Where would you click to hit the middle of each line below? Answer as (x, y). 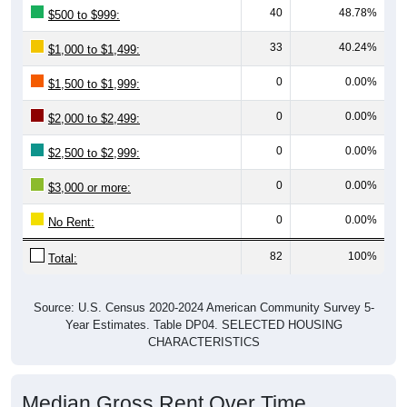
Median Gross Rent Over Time (164, 382)
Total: (63, 237)
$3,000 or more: (89, 166)
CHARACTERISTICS (203, 321)
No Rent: (71, 201)
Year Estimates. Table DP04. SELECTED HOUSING (203, 303)
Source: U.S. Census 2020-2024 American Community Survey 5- (203, 286)
